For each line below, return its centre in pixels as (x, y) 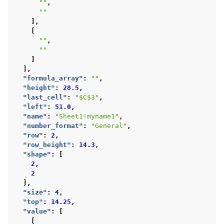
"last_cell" (45, 97)
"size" (35, 192)
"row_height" (47, 144)
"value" (37, 211)
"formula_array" (53, 78)
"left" (35, 106)
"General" (109, 125)
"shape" (37, 154)
